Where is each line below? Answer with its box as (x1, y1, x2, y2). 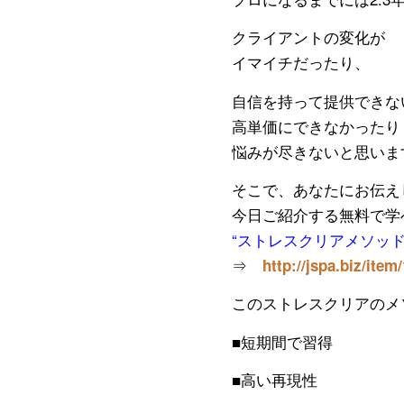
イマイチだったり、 (232, 50, 370, 74)
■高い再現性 (232, 368, 317, 391)
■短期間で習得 (232, 329, 333, 353)
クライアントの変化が (232, 25, 385, 49)
